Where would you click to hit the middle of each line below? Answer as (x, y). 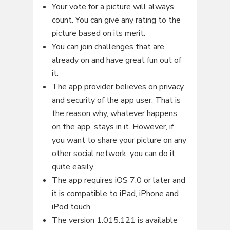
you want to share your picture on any (119, 140)
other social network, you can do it (113, 153)
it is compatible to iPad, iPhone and (115, 193)
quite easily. (73, 167)
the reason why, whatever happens (114, 113)
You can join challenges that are (108, 46)
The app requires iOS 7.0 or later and (118, 180)
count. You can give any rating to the (116, 20)
